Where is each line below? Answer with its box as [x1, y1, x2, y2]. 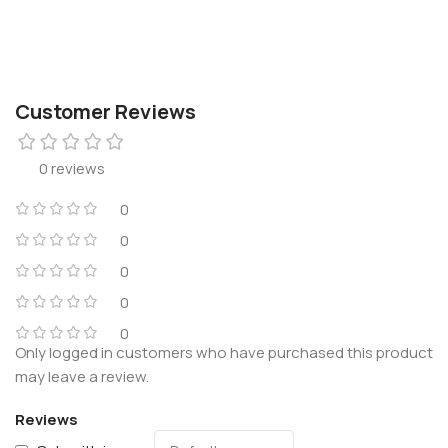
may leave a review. [15, 365, 149, 387]
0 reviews [39, 157, 105, 179]
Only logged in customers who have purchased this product [15, 341, 433, 363]
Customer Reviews [15, 97, 196, 125]
